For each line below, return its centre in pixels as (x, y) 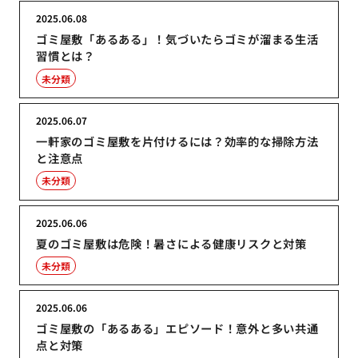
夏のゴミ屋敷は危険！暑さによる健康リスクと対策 (171, 243)
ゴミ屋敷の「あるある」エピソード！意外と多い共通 (177, 328)
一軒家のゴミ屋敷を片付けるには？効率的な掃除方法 (177, 141)
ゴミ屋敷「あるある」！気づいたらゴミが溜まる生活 (177, 39)
